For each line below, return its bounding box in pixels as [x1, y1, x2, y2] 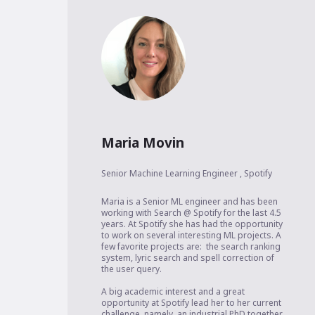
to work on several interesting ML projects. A [101, 229, 281, 242]
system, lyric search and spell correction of [101, 252, 274, 264]
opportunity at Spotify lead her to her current [101, 297, 281, 309]
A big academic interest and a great [101, 285, 245, 298]
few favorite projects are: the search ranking [101, 240, 281, 253]
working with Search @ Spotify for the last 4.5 [101, 207, 281, 219]
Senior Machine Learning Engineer [101, 167, 240, 180]
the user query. [101, 263, 164, 276]
